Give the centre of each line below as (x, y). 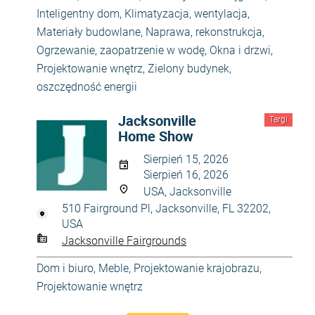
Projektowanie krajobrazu (197, 268)
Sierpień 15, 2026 (186, 159)
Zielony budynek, (189, 69)
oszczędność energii (87, 87)
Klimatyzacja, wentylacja (186, 14)
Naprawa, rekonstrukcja (204, 32)
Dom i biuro (65, 268)
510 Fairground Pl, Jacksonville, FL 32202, (166, 208)
